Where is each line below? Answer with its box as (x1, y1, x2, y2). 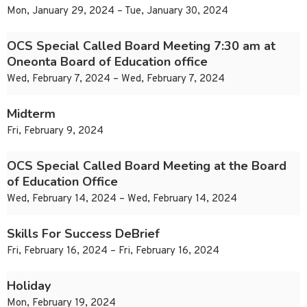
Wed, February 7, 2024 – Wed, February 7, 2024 (7, 73, 225, 86)
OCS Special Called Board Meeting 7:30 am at (7, 38, 275, 55)
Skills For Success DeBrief (7, 225, 160, 243)
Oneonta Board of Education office (7, 53, 208, 71)
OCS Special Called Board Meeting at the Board (7, 158, 286, 175)
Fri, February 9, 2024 (7, 125, 103, 138)
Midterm (7, 106, 56, 123)
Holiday (7, 278, 51, 295)
